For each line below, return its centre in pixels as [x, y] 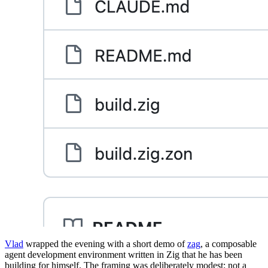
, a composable [229, 244]
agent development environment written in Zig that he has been [124, 255]
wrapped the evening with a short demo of [105, 244]
